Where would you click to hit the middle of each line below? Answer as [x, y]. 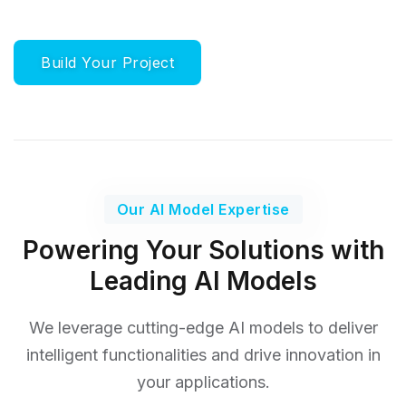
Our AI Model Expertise [203, 210]
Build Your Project [107, 63]
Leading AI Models [203, 281]
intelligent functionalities [118, 355]
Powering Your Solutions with [203, 251]
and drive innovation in [295, 355]
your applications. [203, 382]
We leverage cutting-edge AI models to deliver [203, 328]
